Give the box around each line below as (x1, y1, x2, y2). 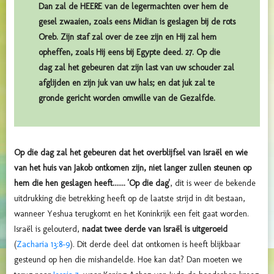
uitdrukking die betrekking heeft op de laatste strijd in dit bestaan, (14, 193, 245, 204)
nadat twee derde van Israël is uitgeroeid (82, 224, 228, 235)
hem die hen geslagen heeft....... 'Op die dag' (14, 178, 170, 189)
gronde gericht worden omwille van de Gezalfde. (39, 93, 215, 104)
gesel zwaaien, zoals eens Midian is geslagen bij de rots (39, 17, 235, 28)
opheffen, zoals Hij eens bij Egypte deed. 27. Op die (39, 47, 220, 58)
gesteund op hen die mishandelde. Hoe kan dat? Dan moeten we (14, 254, 242, 265)
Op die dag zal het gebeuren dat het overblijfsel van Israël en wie (14, 147, 248, 158)
